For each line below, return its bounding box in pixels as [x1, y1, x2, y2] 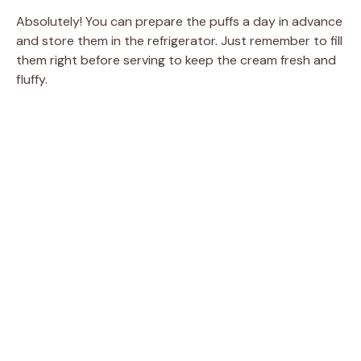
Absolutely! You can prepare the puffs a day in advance [16, 12, 342, 30]
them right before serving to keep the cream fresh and [16, 51, 336, 68]
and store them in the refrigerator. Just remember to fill [16, 31, 342, 49]
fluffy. [16, 70, 48, 88]
